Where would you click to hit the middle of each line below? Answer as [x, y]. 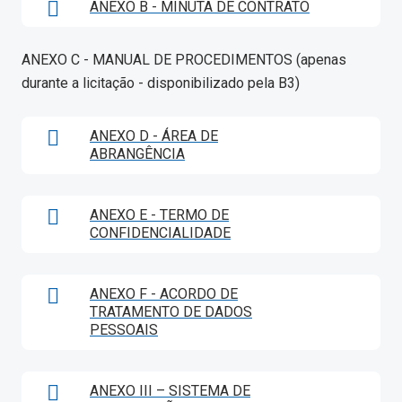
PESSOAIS [124, 330]
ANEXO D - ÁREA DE [154, 136]
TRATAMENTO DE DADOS [171, 312]
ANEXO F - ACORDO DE [164, 294]
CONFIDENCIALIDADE [160, 233]
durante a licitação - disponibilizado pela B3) [161, 83]
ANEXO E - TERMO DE [159, 215]
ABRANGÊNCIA [137, 154]
